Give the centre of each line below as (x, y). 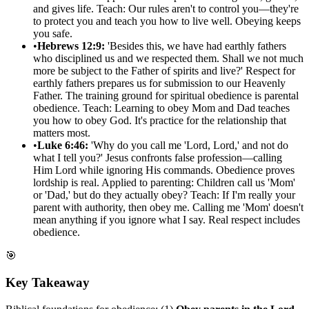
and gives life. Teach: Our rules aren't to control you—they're (166, 9)
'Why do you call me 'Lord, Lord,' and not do (188, 146)
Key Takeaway (48, 283)
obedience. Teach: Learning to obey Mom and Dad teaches (161, 108)
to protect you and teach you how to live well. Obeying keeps (167, 21)
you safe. (53, 34)
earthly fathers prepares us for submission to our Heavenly (159, 83)
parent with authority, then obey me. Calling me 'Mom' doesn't (168, 208)
